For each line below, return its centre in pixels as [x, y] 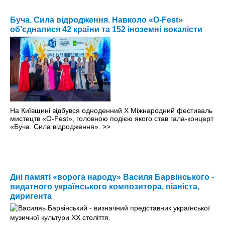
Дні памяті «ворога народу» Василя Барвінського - [112, 177]
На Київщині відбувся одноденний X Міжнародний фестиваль [111, 110]
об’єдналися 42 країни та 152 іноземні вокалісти [106, 29]
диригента [31, 196]
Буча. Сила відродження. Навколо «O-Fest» [96, 20]
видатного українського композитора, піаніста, [105, 186]
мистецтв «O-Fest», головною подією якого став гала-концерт [112, 118]
